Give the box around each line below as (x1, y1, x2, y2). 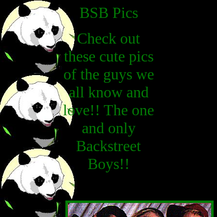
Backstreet (76, 137, 141, 155)
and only (81, 119, 136, 137)
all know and (68, 83, 149, 101)
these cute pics (63, 47, 154, 65)
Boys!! (87, 155, 130, 172)
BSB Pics (79, 4, 138, 21)
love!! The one (63, 101, 154, 119)
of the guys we (63, 65, 154, 83)
